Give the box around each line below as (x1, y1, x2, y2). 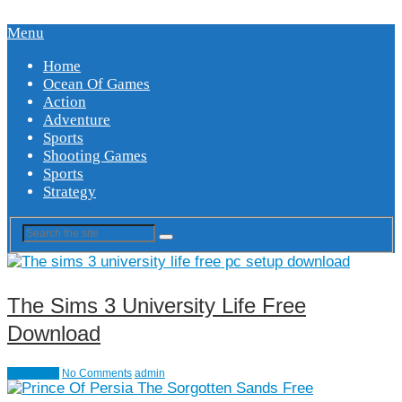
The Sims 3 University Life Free (7, 293, 306, 318)
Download (7, 320, 100, 345)
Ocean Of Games (43, 74, 150, 92)
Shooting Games (43, 146, 147, 164)
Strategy (43, 182, 96, 200)
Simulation (7, 367, 59, 380)
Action (43, 92, 86, 110)
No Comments (62, 367, 132, 380)
